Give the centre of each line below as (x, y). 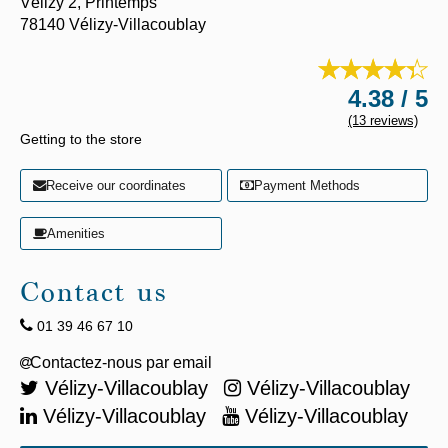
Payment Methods (306, 185)
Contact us (94, 295)
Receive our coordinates (116, 185)
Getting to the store (81, 139)
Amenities (76, 233)
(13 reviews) (383, 120)
